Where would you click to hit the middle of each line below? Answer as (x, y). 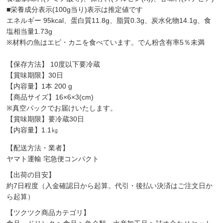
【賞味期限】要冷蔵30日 (46, 119)
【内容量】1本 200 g (40, 86)
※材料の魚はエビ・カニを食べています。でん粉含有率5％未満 (106, 42)
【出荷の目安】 (31, 174)
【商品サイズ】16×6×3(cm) (50, 97)
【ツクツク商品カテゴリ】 (49, 212)
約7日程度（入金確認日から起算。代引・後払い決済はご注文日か (110, 185)
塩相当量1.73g (30, 31)
